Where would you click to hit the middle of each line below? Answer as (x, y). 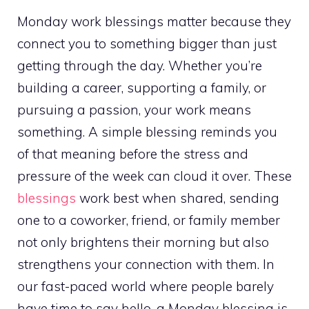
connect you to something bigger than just (147, 43)
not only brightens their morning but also (143, 242)
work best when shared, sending (178, 198)
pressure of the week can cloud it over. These (154, 176)
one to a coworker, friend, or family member (149, 220)
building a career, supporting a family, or (142, 87)
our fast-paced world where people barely (146, 286)
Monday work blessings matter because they (154, 21)
